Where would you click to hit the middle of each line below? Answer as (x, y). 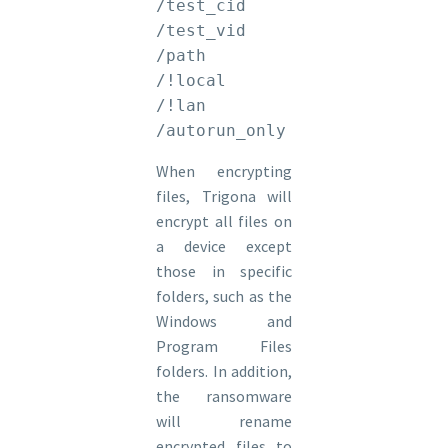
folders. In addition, (224, 371)
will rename (224, 421)
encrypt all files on (224, 221)
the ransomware (224, 396)
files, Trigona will (224, 196)
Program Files (224, 346)
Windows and (224, 321)
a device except (224, 246)
